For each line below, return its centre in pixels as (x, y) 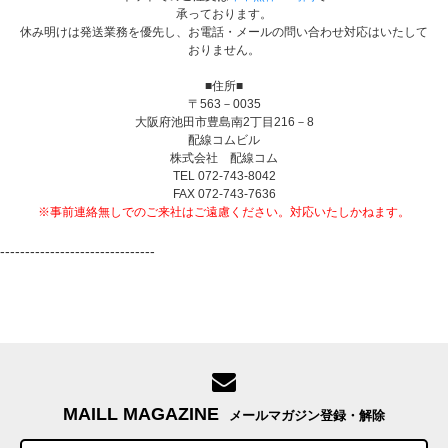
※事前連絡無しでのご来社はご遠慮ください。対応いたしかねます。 (224, 211)
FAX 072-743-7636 (224, 193)
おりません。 (224, 49)
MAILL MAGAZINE (141, 413)
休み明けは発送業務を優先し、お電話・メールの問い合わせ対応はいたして (224, 31)
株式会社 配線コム (224, 157)
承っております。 (224, 13)
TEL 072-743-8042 (224, 175)
